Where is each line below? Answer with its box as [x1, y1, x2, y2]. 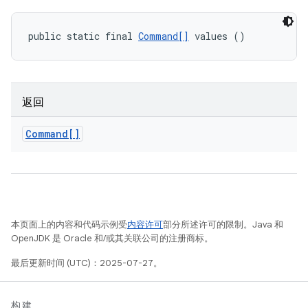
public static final [28, 30, 138, 43]
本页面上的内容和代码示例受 [11, 219, 127, 230]
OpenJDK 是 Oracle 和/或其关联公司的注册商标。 [11, 232, 213, 244]
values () [189, 30, 245, 43]
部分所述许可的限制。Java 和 [163, 219, 283, 230]
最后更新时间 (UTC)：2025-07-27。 [11, 257, 162, 269]
